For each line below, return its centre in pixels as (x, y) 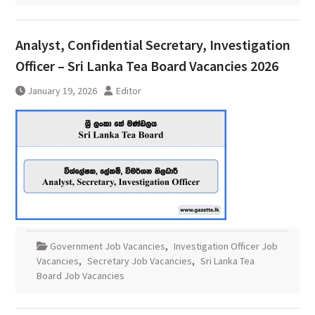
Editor (128, 91)
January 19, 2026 (62, 91)
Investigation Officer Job (225, 246)
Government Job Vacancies (107, 246)
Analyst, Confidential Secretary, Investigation (153, 45)
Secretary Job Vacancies (139, 261)
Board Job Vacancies (80, 276)
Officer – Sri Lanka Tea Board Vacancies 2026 (147, 66)
